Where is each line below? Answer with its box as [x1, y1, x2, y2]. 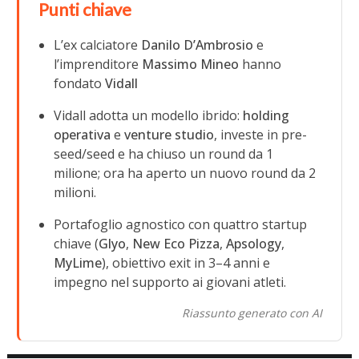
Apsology [226, 234, 282, 252]
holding [243, 106, 290, 124]
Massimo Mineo [142, 54, 240, 73]
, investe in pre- [214, 125, 308, 143]
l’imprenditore [54, 54, 143, 73]
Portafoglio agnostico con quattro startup [54, 215, 308, 233]
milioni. [54, 183, 97, 201]
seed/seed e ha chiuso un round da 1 [54, 144, 274, 163]
